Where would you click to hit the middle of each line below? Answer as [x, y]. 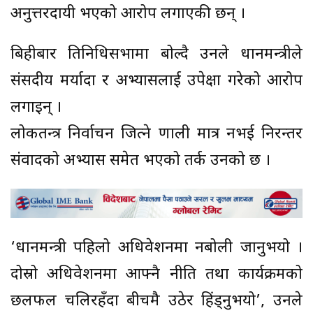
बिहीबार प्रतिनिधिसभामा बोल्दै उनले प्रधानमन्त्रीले [156, 55]
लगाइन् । [36, 108]
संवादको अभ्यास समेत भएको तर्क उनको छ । [140, 161]
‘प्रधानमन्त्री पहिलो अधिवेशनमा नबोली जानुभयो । [156, 249]
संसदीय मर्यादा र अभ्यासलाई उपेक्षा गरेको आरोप [156, 82]
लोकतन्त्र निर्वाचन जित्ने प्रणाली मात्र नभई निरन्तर [156, 135]
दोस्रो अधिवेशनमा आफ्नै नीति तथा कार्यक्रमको [156, 275]
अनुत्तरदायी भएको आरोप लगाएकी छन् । [128, 15]
